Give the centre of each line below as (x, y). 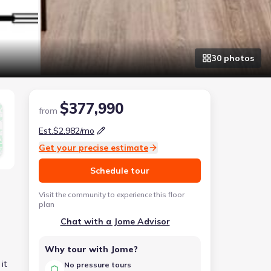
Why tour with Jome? (91, 249)
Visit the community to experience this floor (112, 194)
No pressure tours (98, 265)
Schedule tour (120, 171)
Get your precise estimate (93, 148)
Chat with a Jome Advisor (115, 221)
